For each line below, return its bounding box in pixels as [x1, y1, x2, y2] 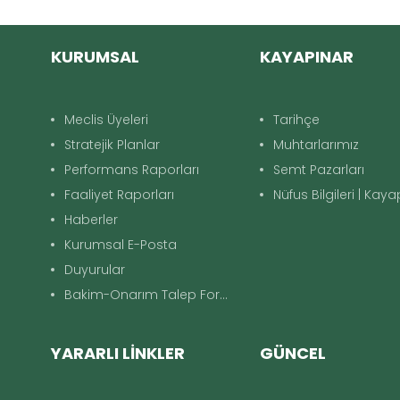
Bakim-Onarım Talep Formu [64, 286, 220, 304]
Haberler [64, 211, 118, 229]
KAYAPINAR [260, 46, 354, 68]
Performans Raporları [64, 161, 199, 179]
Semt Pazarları [273, 161, 365, 179]
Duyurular [64, 261, 125, 279]
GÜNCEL [260, 342, 327, 364]
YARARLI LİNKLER [51, 342, 185, 364]
